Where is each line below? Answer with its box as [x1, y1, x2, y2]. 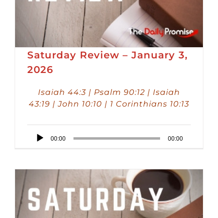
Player [27, 145, 50, 154]
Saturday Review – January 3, [27, 49, 188, 61]
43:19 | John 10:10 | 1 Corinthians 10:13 [29, 99, 189, 109]
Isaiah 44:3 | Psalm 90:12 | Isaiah [38, 87, 180, 97]
